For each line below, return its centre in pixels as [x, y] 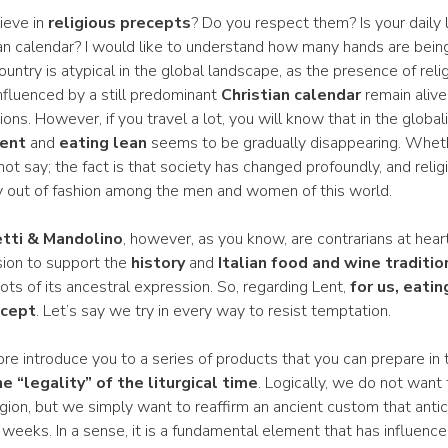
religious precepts [119, 23]
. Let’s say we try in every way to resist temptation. [213, 311]
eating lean [102, 143]
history [157, 263]
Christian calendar [290, 95]
